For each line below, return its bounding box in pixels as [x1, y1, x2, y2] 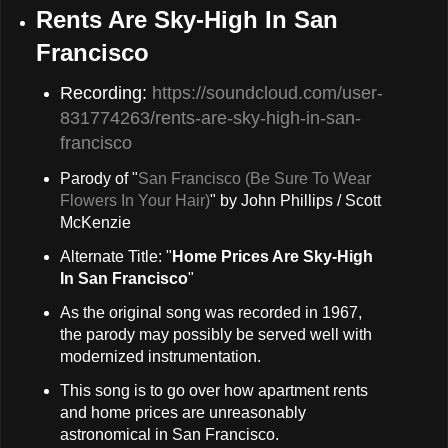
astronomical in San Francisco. [60, 425, 280, 443]
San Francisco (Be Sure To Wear [138, 170, 372, 188]
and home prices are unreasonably [60, 403, 307, 421]
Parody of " [60, 170, 139, 188]
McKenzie [60, 214, 132, 232]
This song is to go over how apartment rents [60, 381, 369, 399]
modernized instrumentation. [60, 347, 262, 365]
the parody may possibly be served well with [60, 325, 373, 343]
